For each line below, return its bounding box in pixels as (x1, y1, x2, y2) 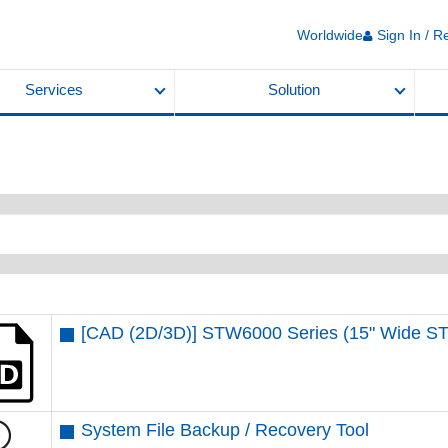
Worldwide (297, 26, 363, 43)
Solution (268, 82, 321, 98)
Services (24, 82, 83, 98)
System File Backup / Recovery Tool (81, 420, 370, 440)
